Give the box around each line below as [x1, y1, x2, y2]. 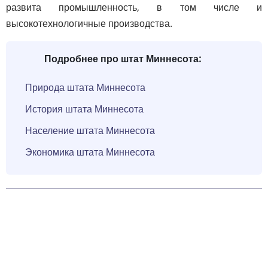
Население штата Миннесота [25, 123, 155, 137]
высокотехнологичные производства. [6, 16, 172, 30]
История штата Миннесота [25, 102, 144, 115]
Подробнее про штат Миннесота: [44, 51, 201, 65]
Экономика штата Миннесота [25, 145, 155, 159]
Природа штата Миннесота [25, 80, 145, 94]
